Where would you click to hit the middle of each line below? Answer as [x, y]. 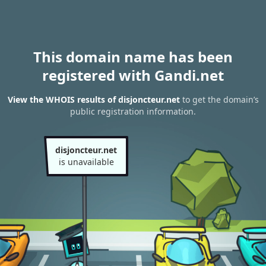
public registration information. [133, 112]
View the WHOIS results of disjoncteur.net [94, 100]
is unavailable [86, 162]
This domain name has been [133, 57]
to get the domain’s [219, 100]
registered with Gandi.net [133, 75]
